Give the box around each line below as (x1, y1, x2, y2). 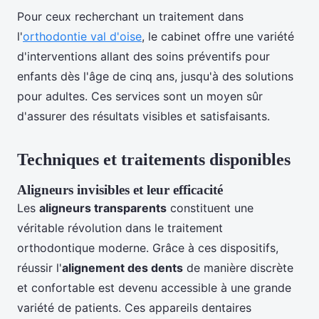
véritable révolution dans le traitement (17, 221, 223, 236)
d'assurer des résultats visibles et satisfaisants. (17, 109, 270, 124)
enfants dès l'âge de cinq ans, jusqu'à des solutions (17, 69, 293, 84)
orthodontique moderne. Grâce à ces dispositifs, (17, 241, 278, 256)
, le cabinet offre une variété (142, 29, 294, 44)
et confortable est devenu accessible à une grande (17, 281, 291, 296)
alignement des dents (62, 261, 183, 276)
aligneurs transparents (39, 201, 167, 216)
